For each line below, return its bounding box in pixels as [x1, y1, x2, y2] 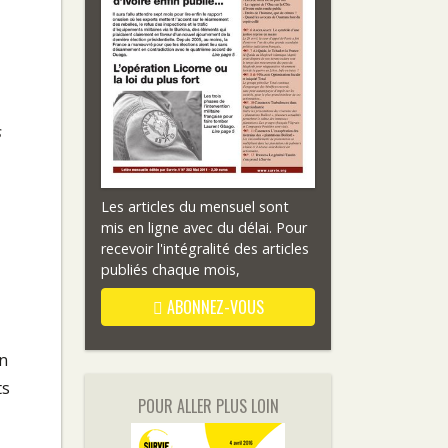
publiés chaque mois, [101, 259, 240, 279]
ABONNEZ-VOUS [162, 294, 264, 319]
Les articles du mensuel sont [101, 196, 289, 216]
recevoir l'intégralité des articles [101, 238, 309, 258]
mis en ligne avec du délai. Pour [101, 217, 307, 237]
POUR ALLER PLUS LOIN [137, 393, 279, 418]
